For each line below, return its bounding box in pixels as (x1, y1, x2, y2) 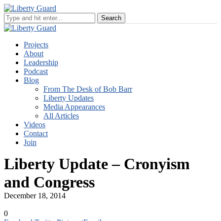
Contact (24, 129, 48, 138)
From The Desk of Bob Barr (43, 85, 132, 93)
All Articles (43, 111, 79, 120)
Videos (24, 120, 45, 129)
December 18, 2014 (4, 191, 66, 200)
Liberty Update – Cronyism (4, 155, 190, 173)
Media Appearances (43, 103, 105, 111)
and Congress (4, 173, 95, 191)
